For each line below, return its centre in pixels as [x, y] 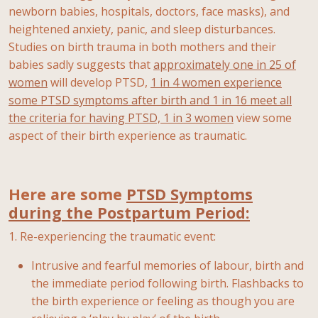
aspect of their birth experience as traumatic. [128, 135]
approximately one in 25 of [225, 64]
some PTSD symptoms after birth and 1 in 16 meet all [150, 100]
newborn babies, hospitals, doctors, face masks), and [149, 11]
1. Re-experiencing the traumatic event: [112, 236]
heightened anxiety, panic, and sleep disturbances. [142, 29]
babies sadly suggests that [81, 64]
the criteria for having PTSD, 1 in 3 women [121, 117]
